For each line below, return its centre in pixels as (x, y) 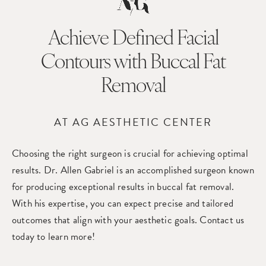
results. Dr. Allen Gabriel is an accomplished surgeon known (133, 170)
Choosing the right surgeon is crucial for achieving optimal (130, 153)
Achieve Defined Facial (133, 39)
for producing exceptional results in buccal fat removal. (123, 187)
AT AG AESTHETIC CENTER (133, 122)
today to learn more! (53, 237)
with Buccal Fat (169, 63)
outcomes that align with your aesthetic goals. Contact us (128, 220)
